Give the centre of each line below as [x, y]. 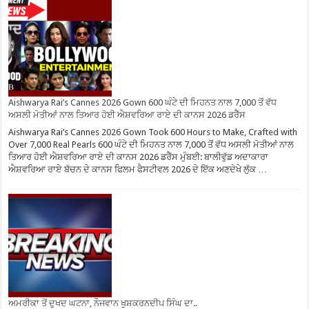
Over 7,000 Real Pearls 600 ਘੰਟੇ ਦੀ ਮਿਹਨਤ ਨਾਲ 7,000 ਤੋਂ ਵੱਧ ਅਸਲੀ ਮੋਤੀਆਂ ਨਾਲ [151, 144]
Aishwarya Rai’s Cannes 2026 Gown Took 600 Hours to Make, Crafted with [153, 132]
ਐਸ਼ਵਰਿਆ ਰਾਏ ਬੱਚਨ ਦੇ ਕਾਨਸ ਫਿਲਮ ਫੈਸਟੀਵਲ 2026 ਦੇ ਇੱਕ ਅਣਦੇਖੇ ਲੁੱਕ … [138, 169]
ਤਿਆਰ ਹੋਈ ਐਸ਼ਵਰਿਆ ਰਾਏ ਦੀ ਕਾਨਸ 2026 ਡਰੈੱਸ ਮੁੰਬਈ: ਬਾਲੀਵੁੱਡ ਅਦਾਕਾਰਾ [139, 157]
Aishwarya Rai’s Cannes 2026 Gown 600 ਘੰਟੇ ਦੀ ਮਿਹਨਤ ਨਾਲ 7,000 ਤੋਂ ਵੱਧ [143, 103]
